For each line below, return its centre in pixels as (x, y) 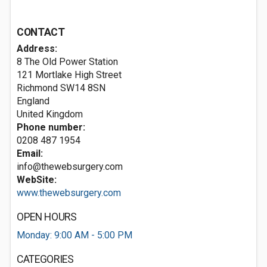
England (33, 101)
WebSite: (37, 180)
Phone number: (51, 127)
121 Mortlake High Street (69, 75)
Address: (37, 49)
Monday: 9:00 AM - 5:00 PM (74, 235)
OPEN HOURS (47, 217)
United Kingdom (50, 114)
